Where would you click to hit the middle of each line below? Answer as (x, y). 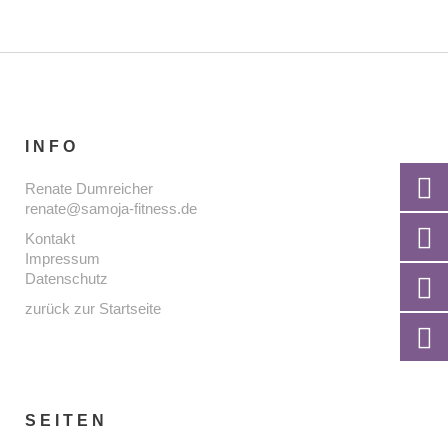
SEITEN (66, 420)
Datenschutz (66, 278)
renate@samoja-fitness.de (111, 208)
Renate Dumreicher (89, 188)
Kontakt (50, 238)
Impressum (62, 258)
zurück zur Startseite (93, 308)
